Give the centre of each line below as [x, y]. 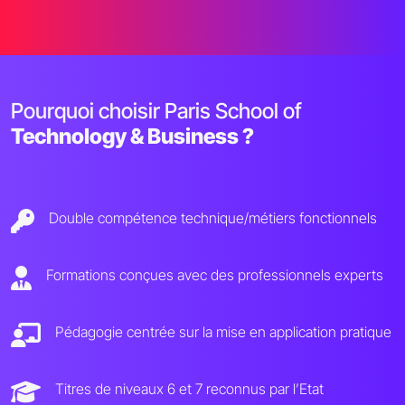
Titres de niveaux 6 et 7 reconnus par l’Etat [189, 389]
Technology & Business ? [132, 137]
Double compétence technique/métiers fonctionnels [213, 218]
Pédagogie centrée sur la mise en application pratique [223, 332]
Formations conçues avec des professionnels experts [214, 275]
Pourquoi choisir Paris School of [156, 111]
